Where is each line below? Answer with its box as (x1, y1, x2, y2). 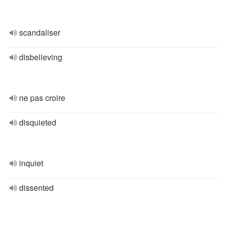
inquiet (19, 157, 43, 169)
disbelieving (19, 51, 62, 63)
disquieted (19, 117, 56, 128)
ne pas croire (19, 92, 65, 103)
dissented (19, 182, 54, 193)
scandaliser (19, 27, 60, 38)
